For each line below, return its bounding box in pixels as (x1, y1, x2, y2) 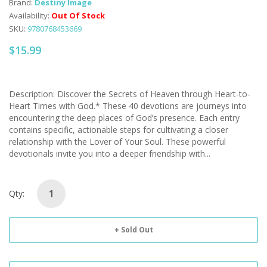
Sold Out (120, 224, 153, 235)
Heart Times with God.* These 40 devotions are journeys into (9, 100, 247, 111)
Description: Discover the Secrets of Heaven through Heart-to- (9, 88, 250, 100)
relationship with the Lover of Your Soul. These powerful (9, 135, 226, 147)
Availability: (9, 10, 51, 21)
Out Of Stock (51, 10, 105, 21)
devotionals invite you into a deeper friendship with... (9, 147, 210, 159)
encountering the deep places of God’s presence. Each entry (9, 111, 240, 123)
